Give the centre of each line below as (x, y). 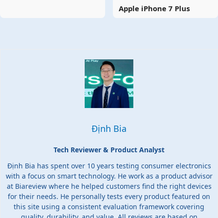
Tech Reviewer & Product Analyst (109, 150)
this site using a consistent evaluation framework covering (109, 207)
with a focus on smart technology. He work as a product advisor (109, 176)
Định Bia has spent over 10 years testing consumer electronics (109, 166)
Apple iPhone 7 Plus (154, 9)
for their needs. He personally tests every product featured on (109, 197)
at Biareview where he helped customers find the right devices (109, 186)
